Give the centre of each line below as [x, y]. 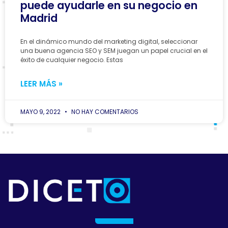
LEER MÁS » [41, 83]
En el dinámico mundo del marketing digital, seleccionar [109, 41]
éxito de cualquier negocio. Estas [72, 60]
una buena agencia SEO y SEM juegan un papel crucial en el [114, 50]
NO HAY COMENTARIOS [104, 111]
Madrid [39, 18]
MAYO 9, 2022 [41, 111]
